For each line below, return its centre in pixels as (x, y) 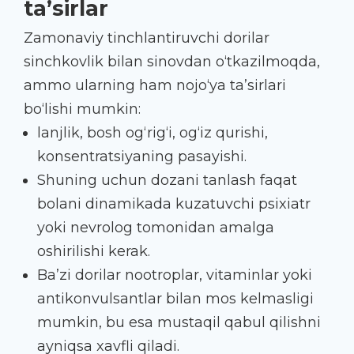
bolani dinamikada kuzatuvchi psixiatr (174, 203)
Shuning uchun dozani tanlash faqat (167, 180)
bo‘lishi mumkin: (82, 109)
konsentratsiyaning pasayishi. (142, 156)
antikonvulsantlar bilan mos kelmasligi (175, 298)
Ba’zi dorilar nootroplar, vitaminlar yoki (175, 275)
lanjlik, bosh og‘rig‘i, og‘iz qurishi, (153, 132)
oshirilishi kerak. (94, 251)
